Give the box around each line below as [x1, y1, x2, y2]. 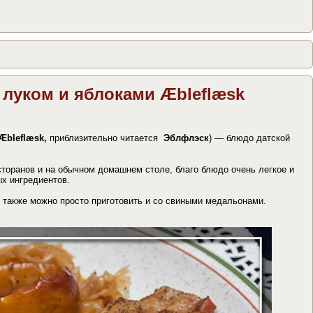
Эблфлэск [161, 132, 209, 143]
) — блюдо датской [209, 132, 290, 143]
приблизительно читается [50, 132, 161, 143]
